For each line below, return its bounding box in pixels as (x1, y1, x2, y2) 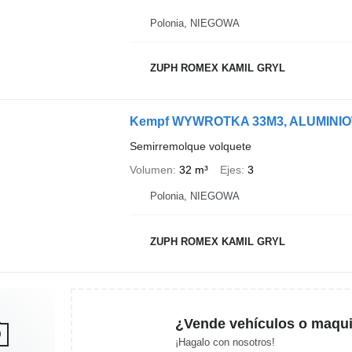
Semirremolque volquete (129, 139, 251, 152)
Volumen (129, 163, 173, 176)
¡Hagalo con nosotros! (174, 335, 275, 348)
